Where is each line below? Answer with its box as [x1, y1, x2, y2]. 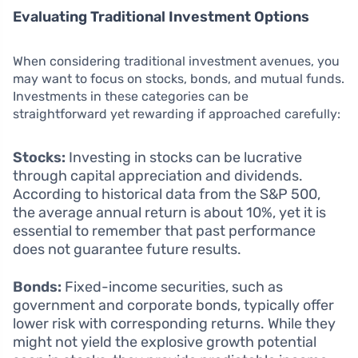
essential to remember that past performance [13, 221, 316, 240]
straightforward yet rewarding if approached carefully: [13, 105, 340, 121]
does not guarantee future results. [13, 240, 241, 258]
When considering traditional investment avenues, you [13, 53, 340, 69]
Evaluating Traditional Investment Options [13, 7, 309, 26]
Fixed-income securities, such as [62, 277, 283, 296]
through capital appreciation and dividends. [13, 166, 303, 185]
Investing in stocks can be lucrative [66, 148, 302, 166]
